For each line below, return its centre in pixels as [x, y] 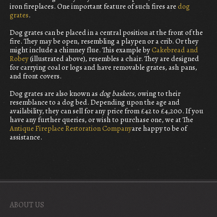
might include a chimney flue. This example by [81, 50]
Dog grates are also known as [54, 93]
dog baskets [117, 93]
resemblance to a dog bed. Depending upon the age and [95, 102]
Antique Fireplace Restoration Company [71, 128]
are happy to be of [159, 128]
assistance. [26, 137]
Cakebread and [175, 50]
